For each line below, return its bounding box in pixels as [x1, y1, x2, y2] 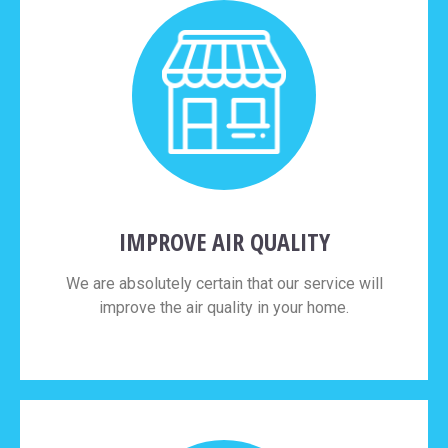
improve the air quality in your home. [99, 298, 349, 318]
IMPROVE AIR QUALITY [118, 225, 330, 259]
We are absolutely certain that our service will [65, 274, 383, 294]
